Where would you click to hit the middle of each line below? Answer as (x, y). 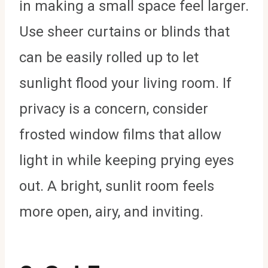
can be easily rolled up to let (109, 58)
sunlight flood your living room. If (125, 83)
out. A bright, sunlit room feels (117, 186)
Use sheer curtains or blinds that (124, 32)
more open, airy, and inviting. (111, 212)
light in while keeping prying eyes (127, 161)
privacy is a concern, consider (114, 109)
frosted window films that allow (120, 135)
